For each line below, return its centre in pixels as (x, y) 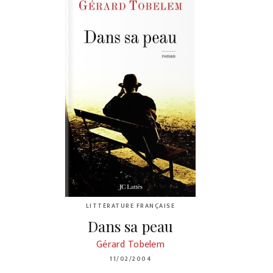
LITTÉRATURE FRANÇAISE (130, 206)
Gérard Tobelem (130, 244)
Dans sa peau (130, 226)
